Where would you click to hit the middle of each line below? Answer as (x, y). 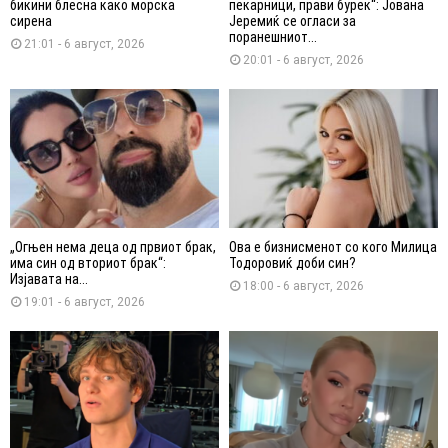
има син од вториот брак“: (88, 263)
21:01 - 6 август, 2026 (84, 44)
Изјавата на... (49, 279)
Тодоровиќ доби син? (292, 263)
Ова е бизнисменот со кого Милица (333, 247)
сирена (31, 21)
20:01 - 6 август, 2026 (303, 60)
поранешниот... (273, 37)
